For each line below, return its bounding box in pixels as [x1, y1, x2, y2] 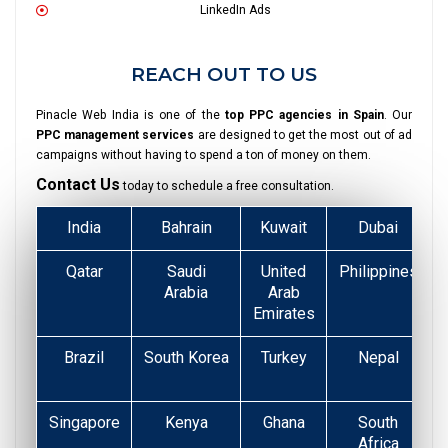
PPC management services [36, 128, 195, 143]
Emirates [252, 304, 315, 324]
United [261, 262, 306, 282]
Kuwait [260, 218, 307, 238]
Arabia [164, 283, 208, 303]
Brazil [64, 348, 104, 368]
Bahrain [160, 218, 212, 238]
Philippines [338, 262, 418, 282]
